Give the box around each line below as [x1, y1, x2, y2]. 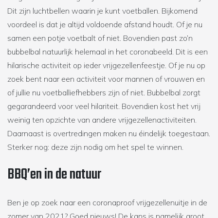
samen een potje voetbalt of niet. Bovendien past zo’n [7, 33, 193, 43]
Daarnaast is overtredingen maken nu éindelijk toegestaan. [7, 128, 210, 139]
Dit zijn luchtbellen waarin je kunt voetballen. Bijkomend [7, 6, 198, 16]
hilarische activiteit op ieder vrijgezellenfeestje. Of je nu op [7, 60, 205, 71]
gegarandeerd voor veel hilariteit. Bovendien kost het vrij [7, 101, 200, 111]
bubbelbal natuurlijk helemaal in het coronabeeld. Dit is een [7, 47, 208, 57]
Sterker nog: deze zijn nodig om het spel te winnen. [7, 142, 183, 152]
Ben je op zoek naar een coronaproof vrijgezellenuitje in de [7, 198, 207, 208]
